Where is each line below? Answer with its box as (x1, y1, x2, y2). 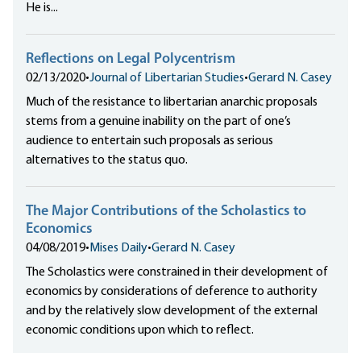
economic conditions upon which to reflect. (26, 324, 254, 338)
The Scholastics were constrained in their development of (26, 266, 328, 280)
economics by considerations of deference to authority (26, 285, 317, 299)
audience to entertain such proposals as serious (26, 135, 273, 148)
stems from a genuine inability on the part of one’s (26, 115, 291, 129)
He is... (26, 2, 58, 15)
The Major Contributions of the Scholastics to (26, 204, 306, 220)
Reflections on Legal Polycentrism (26, 52, 235, 68)
